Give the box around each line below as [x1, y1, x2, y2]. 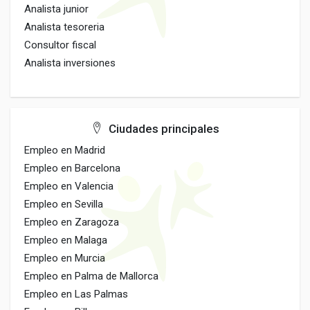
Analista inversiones [24, 57, 116, 69]
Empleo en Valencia [24, 180, 113, 192]
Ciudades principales [105, 122, 219, 136]
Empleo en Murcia [24, 252, 105, 264]
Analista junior [24, 3, 89, 15]
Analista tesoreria [24, 21, 104, 33]
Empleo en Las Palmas [24, 288, 128, 300]
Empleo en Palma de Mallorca [24, 270, 158, 282]
